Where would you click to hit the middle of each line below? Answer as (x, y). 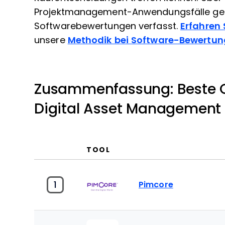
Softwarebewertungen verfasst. (107, 26)
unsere (51, 40)
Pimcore (156, 185)
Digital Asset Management (128, 109)
